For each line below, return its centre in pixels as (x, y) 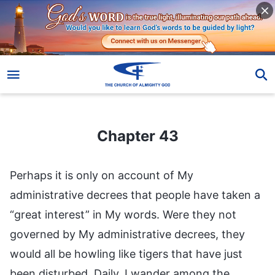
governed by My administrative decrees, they (127, 234)
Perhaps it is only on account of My (102, 175)
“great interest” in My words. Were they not (123, 214)
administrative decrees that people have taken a (135, 195)
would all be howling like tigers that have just (126, 254)
